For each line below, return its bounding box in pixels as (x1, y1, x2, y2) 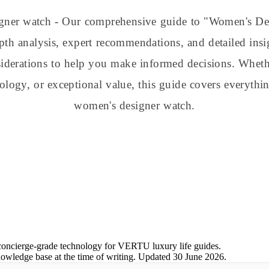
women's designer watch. (74, 99, 195, 112)
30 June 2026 (173, 252, 225, 262)
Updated (138, 252, 174, 262)
